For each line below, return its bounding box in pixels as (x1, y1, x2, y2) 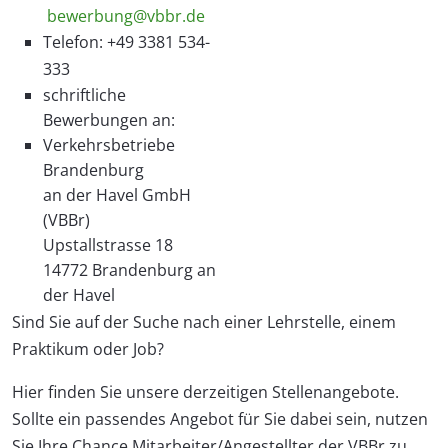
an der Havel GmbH (43, 183, 191, 206)
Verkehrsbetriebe (43, 133, 175, 156)
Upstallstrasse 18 (43, 233, 173, 256)
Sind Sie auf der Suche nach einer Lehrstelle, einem (12, 310, 396, 333)
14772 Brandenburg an (43, 258, 216, 281)
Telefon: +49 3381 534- (43, 30, 210, 53)
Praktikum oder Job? (12, 337, 164, 360)
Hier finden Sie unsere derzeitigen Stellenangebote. (12, 380, 399, 403)
